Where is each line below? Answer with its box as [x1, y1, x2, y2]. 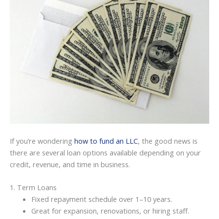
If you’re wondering [10, 135, 74, 146]
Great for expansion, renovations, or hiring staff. [31, 206, 189, 216]
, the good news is [138, 135, 197, 146]
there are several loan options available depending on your [10, 147, 201, 157]
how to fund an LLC [74, 135, 138, 146]
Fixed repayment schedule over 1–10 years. [31, 194, 172, 204]
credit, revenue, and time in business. [10, 159, 130, 169]
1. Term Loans [10, 182, 57, 193]
